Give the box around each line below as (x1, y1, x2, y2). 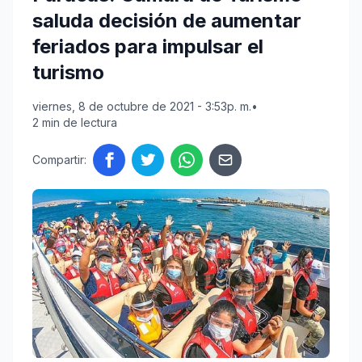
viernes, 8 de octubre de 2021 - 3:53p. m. (32, 99, 251, 114)
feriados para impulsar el (32, 35, 263, 59)
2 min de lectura (32, 116, 117, 130)
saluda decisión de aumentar (32, 9, 301, 33)
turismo (32, 61, 104, 85)
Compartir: (32, 153, 86, 167)
